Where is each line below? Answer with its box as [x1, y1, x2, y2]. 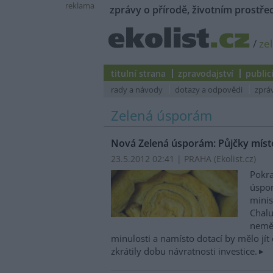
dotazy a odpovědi [175, 84, 243, 95]
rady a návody [111, 84, 163, 95]
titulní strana [111, 68, 166, 79]
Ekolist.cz [216, 153, 253, 165]
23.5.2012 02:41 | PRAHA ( [111, 153, 216, 165]
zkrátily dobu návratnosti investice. [111, 244, 257, 257]
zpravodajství [178, 68, 233, 79]
